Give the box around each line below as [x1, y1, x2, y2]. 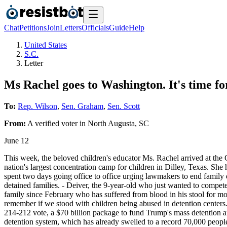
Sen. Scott [107, 101, 140, 110]
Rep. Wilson [18, 101, 57, 110]
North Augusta [88, 119, 135, 128]
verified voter [35, 119, 78, 128]
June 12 [4, 136, 29, 145]
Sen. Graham [61, 101, 103, 110]
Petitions [19, 23, 47, 32]
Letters [60, 23, 82, 32]
